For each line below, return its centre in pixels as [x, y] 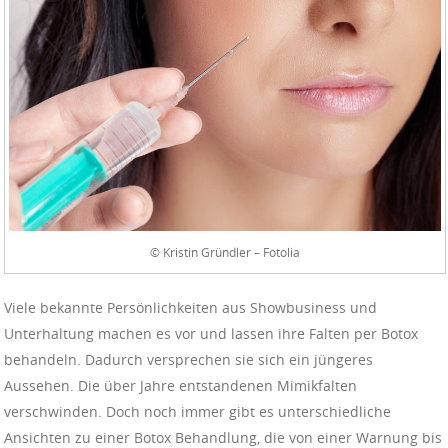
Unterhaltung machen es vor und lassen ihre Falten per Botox [211, 333]
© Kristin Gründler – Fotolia [225, 251]
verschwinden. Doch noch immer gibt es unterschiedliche [197, 411]
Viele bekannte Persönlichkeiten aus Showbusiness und [190, 307]
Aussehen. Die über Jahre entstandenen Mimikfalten [180, 385]
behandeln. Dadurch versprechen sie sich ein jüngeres [188, 359]
